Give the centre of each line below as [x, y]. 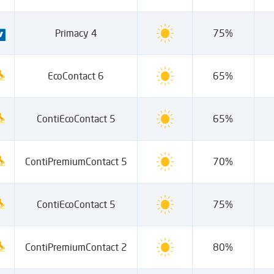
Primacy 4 [76, 33]
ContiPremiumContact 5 [76, 161]
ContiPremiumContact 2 [76, 247]
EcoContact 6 [76, 76]
